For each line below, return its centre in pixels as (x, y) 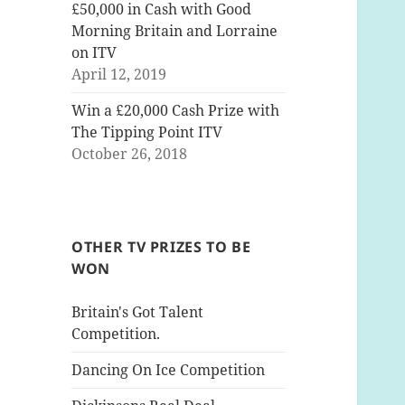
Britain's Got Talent (138, 312)
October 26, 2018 (130, 154)
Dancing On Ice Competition (169, 370)
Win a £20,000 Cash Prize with (176, 111)
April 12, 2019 (119, 75)
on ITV (94, 53)
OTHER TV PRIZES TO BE (161, 247)
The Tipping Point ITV (147, 132)
